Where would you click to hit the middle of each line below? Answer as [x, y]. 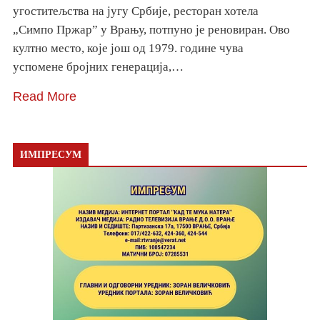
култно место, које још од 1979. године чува [128, 49]
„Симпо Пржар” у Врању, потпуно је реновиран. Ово [151, 30]
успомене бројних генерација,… [98, 67]
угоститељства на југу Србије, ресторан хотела [136, 11]
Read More [45, 97]
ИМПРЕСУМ [51, 155]
